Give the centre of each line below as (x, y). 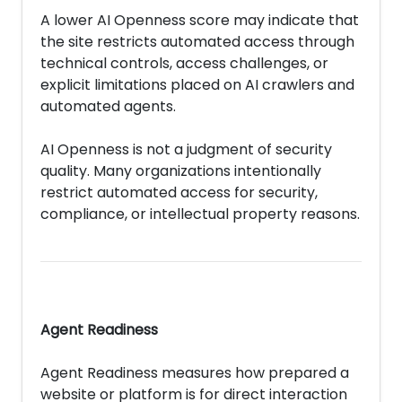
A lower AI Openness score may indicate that (200, 20)
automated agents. (108, 106)
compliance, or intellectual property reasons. (200, 214)
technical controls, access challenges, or (184, 63)
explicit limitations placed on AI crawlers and (197, 85)
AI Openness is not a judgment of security (186, 149)
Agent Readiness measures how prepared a (195, 373)
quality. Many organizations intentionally (181, 171)
